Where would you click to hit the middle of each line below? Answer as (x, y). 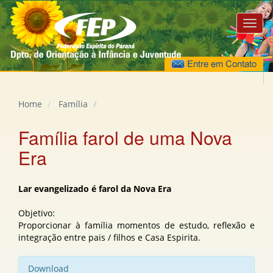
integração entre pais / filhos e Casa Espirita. (109, 237)
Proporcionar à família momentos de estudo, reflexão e (136, 225)
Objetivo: (37, 213)
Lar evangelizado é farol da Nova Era (95, 189)
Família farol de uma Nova (125, 137)
